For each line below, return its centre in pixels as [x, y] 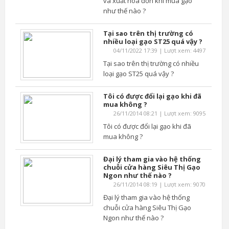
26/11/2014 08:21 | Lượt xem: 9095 [159, 113]
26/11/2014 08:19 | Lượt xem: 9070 [159, 184]
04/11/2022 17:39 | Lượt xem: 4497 [159, 50]
